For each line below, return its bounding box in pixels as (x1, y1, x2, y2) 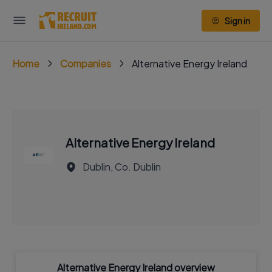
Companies (60, 57, 111, 70)
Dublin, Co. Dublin (83, 160, 161, 173)
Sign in (225, 15, 250, 26)
